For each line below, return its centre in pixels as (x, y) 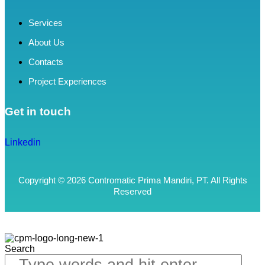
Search (20, 249)
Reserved (132, 192)
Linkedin (23, 143)
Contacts (46, 62)
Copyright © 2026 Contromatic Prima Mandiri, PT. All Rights (132, 180)
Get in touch (38, 112)
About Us (46, 42)
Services (46, 22)
